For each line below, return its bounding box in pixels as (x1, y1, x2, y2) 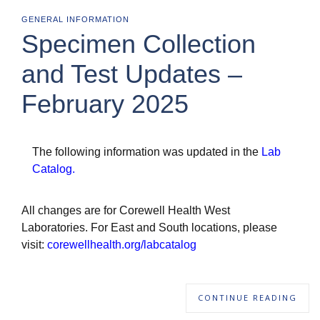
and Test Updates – (21, 59, 242, 89)
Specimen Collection (21, 29, 256, 59)
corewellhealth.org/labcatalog (47, 239, 196, 251)
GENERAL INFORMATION (21, 15, 129, 24)
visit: (21, 239, 47, 251)
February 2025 (21, 89, 189, 119)
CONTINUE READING (198, 292, 297, 303)
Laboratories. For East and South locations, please (21, 221, 277, 234)
